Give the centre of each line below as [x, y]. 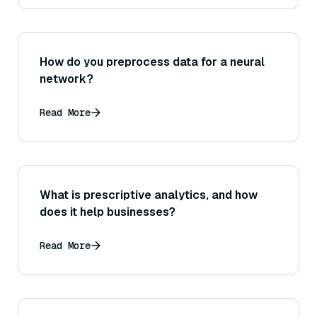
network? [67, 79]
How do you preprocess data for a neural [152, 62]
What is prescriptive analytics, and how [149, 195]
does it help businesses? [108, 212]
